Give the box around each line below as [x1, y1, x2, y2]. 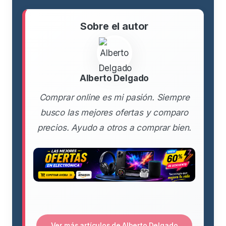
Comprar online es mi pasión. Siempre [39, 92, 190, 102]
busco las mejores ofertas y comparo [40, 107, 189, 118]
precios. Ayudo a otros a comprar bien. [37, 122, 192, 133]
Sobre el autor [80, 20, 149, 32]
